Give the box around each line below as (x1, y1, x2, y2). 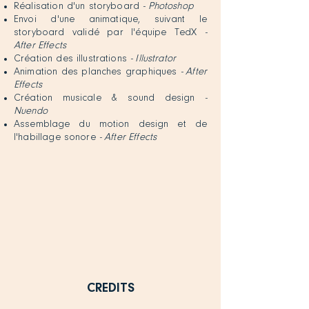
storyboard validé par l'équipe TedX (14, 28, 205, 38)
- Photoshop (143, 1, 193, 12)
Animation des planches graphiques (14, 67, 181, 77)
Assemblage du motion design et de (14, 119, 207, 130)
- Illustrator (130, 54, 177, 64)
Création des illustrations (14, 54, 131, 64)
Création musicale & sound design (14, 93, 205, 103)
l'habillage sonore (14, 132, 99, 143)
